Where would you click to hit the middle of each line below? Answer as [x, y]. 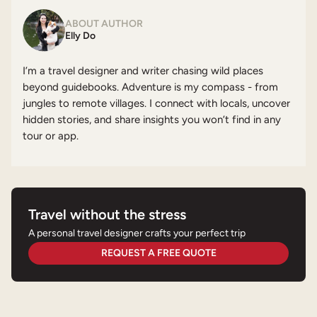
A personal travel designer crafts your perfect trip [137, 234]
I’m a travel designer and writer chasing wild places [143, 71]
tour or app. [51, 136]
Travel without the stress [107, 215]
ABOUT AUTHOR [104, 23]
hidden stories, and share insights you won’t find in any [152, 120]
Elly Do [80, 35]
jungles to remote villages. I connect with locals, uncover [156, 104]
